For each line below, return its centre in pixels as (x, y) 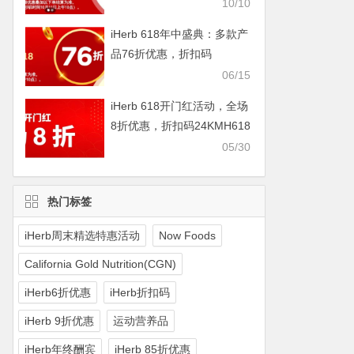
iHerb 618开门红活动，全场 (179, 106)
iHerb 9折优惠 (59, 321)
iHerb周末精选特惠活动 (82, 235)
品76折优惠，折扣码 (161, 54)
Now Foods (187, 235)
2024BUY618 (143, 73)
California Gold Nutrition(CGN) (100, 264)
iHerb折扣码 (139, 292)
